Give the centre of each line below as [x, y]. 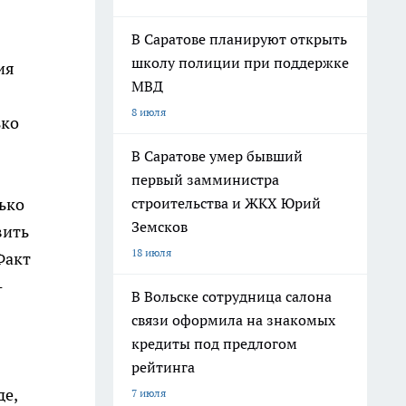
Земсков [159, 227]
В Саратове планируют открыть [239, 39]
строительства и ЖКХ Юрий [226, 203]
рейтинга [163, 367]
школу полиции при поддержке [240, 63]
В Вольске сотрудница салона [232, 296]
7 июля [149, 393]
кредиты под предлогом [214, 343]
